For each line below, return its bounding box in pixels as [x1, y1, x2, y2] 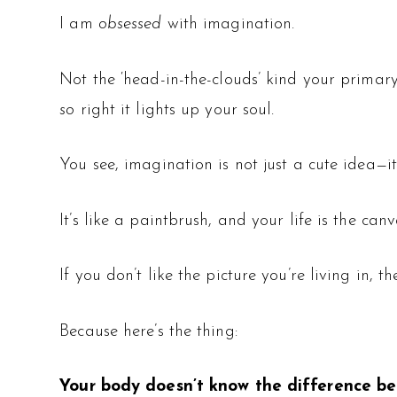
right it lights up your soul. [74, 101, 275, 119]
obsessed [97, 16, 162, 34]
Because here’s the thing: [59, 323, 237, 340]
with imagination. [161, 16, 295, 34]
